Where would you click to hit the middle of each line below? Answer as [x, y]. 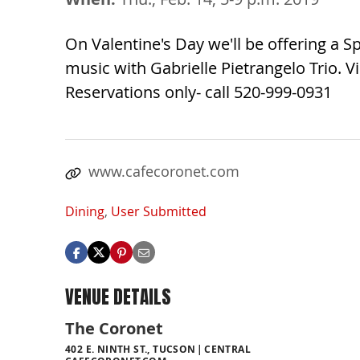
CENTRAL [227, 349]
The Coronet [114, 328]
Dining [85, 212]
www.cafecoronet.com [164, 172]
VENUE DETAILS [118, 297]
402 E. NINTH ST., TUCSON [131, 349]
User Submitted [159, 212]
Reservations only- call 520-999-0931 [198, 92]
